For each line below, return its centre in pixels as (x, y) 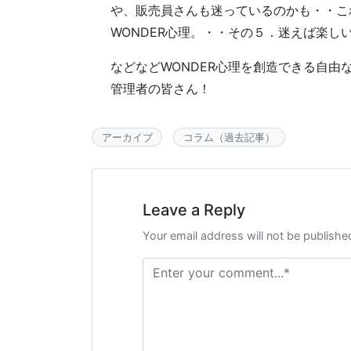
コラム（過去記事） (229, 138)
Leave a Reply (194, 210)
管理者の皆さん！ (161, 89)
